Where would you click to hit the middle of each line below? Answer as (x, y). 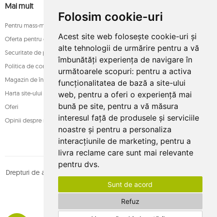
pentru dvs (77, 164)
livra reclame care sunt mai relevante (125, 153)
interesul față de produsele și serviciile (128, 118)
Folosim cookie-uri (110, 17)
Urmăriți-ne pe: (79, 199)
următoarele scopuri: (97, 71)
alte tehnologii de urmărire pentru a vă (128, 48)
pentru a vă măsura (143, 106)
